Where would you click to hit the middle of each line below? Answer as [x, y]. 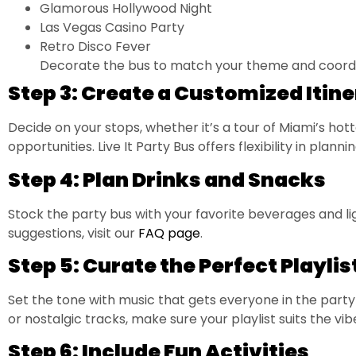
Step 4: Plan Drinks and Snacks [167, 180]
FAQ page [168, 233]
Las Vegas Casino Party [112, 28]
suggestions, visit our [72, 233]
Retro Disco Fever [95, 47]
